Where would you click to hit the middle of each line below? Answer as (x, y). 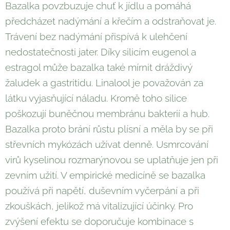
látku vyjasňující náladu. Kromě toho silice (96, 98)
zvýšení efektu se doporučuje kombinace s (99, 222)
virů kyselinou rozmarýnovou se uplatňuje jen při (112, 160)
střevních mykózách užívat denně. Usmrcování (107, 145)
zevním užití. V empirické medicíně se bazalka (105, 175)
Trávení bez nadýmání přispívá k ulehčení (96, 37)
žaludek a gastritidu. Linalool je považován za (104, 83)
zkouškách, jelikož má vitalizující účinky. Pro (99, 206)
